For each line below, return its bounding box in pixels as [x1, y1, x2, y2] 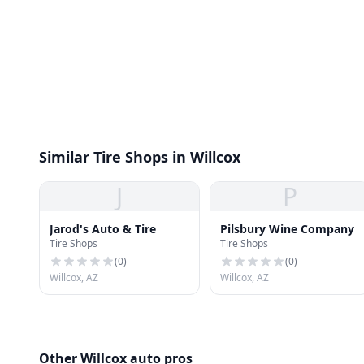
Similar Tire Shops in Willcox [39, 147, 240, 167]
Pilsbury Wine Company [220, 221, 354, 236]
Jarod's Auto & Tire [50, 221, 156, 236]
